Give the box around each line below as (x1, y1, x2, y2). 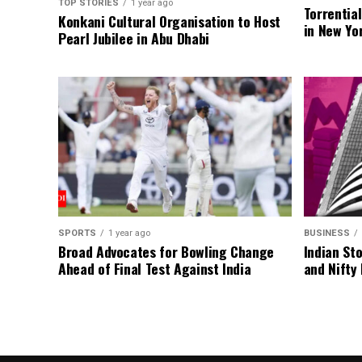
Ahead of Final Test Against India (58, 258, 251, 280)
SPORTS (58, 228, 96, 239)
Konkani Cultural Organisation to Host (58, 11, 280, 32)
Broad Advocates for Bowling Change (58, 241, 275, 263)
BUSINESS (303, 228, 350, 239)
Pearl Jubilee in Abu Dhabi (58, 27, 209, 49)
